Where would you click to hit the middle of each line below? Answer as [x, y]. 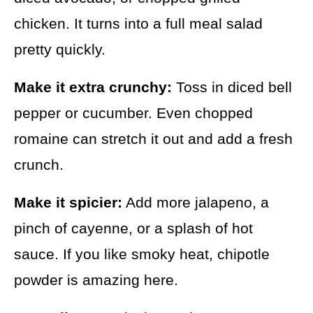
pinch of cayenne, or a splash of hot [133, 228]
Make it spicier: [68, 203]
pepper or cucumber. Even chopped [133, 113]
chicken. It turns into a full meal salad [138, 24]
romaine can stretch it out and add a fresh [153, 139]
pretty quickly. [60, 50]
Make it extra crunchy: [93, 87]
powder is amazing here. [96, 280]
